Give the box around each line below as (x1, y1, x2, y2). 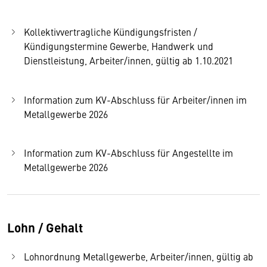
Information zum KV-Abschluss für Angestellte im (24, 146, 233, 160)
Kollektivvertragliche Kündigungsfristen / (24, 25, 197, 39)
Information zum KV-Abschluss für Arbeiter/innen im (24, 92, 247, 106)
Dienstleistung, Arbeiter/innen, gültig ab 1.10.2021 (24, 54, 233, 67)
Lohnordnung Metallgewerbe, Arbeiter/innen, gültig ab (24, 250, 253, 263)
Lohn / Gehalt (7, 218, 83, 236)
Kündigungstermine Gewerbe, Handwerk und (24, 39, 213, 53)
